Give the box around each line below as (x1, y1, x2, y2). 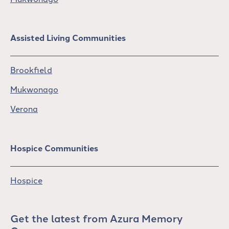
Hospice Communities (10, 142, 98, 154)
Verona (10, 103, 38, 114)
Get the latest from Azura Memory (10, 211, 182, 226)
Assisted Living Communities (10, 32, 126, 44)
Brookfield (10, 64, 52, 76)
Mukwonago (10, 83, 58, 95)
